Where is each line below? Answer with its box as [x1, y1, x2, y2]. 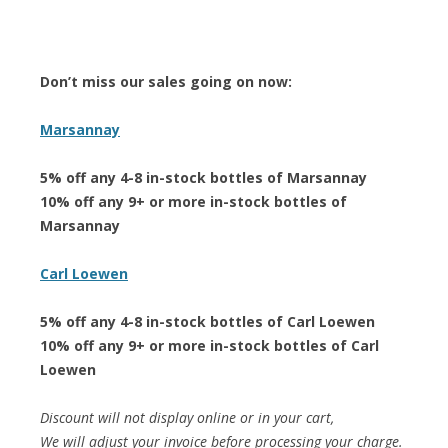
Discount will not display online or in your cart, [40, 407, 334, 427]
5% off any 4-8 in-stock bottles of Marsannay [40, 167, 367, 187]
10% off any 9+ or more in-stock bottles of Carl [40, 335, 379, 355]
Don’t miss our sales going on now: [40, 71, 292, 91]
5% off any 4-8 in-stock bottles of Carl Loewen [40, 311, 375, 331]
